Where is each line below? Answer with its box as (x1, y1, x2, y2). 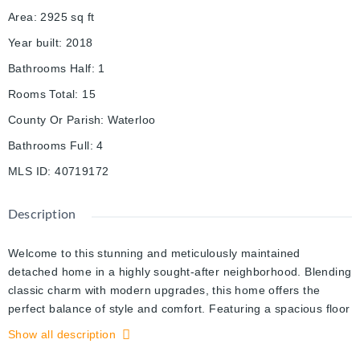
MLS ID (8, 165, 48, 178)
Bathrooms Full (8, 139, 90, 153)
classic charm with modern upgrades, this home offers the (8, 284, 321, 297)
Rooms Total (8, 88, 76, 101)
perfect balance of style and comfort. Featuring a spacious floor (8, 302, 350, 316)
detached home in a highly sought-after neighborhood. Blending (8, 265, 352, 279)
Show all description (8, 328, 116, 342)
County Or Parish (8, 113, 101, 127)
